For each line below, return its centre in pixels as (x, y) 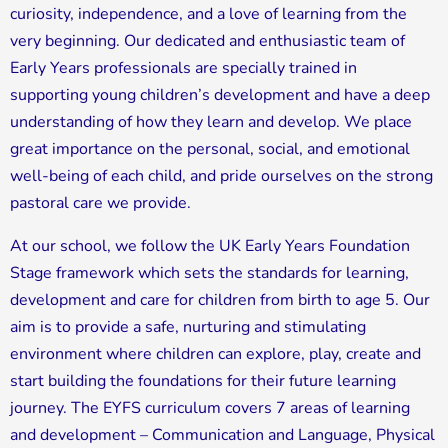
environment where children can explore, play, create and (215, 353)
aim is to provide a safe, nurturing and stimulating (188, 326)
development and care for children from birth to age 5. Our (220, 299)
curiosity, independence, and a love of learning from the (208, 13)
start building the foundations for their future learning (203, 380)
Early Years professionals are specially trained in (183, 67)
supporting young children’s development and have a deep (220, 94)
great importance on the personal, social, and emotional (210, 148)
